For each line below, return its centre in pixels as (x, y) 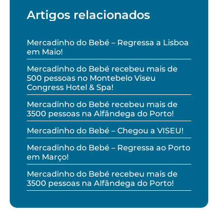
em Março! (48, 157)
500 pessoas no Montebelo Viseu (91, 78)
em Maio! (45, 52)
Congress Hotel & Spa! (70, 88)
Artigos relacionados (88, 15)
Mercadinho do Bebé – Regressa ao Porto (109, 148)
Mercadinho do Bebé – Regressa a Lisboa (108, 43)
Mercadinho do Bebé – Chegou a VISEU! (105, 131)
